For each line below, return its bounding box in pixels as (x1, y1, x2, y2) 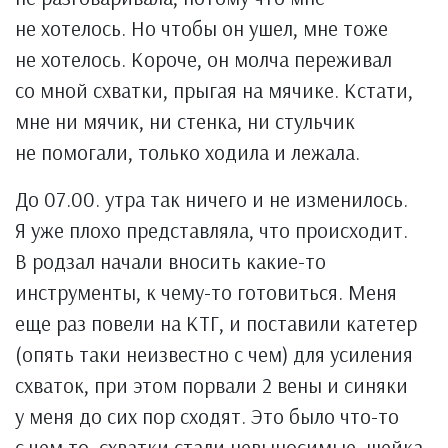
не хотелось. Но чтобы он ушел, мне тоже (15, 15, 388, 41)
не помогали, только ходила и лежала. (15, 139, 360, 165)
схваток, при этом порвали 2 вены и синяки (15, 372, 408, 398)
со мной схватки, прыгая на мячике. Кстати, (15, 77, 413, 103)
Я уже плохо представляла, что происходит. (15, 217, 408, 243)
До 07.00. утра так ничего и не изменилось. (15, 186, 408, 212)
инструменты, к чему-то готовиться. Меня (15, 279, 397, 305)
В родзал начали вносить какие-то (15, 248, 326, 274)
